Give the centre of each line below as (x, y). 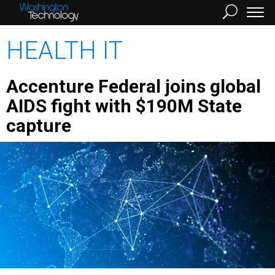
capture (39, 126)
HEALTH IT (64, 51)
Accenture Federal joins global (134, 86)
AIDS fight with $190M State (124, 106)
